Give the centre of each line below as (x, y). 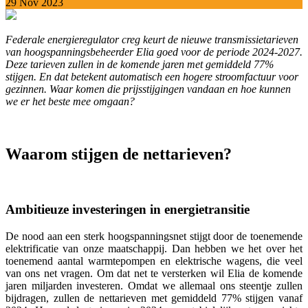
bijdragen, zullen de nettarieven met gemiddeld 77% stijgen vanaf (154, 298)
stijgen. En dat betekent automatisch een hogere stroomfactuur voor (152, 76)
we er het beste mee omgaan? (70, 101)
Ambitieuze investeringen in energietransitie (128, 210)
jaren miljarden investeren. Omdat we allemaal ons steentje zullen (154, 286)
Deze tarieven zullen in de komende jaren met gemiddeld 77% (140, 64)
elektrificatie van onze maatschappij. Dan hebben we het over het (154, 249)
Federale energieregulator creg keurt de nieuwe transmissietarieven (152, 39)
